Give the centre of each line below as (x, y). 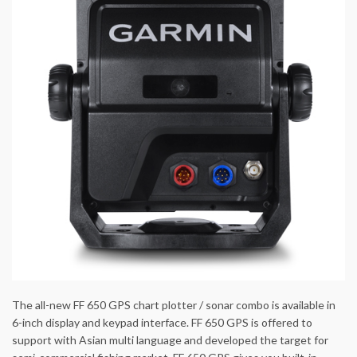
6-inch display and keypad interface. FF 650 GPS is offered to (162, 323)
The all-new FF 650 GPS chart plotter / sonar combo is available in (174, 305)
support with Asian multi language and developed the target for (170, 340)
